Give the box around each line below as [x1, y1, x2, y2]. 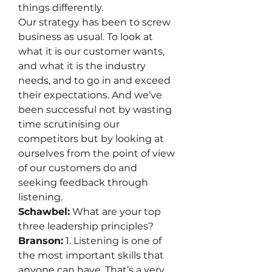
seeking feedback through [18, 177, 148, 188]
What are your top [70, 206, 161, 217]
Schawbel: [18, 206, 70, 217]
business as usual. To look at [18, 31, 153, 42]
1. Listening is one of [63, 235, 161, 246]
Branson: [18, 235, 63, 246]
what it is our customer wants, [18, 46, 165, 57]
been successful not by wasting [18, 104, 172, 115]
